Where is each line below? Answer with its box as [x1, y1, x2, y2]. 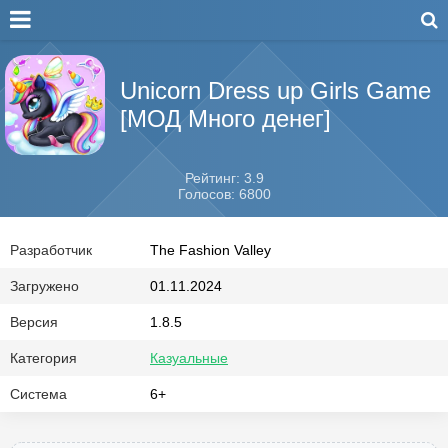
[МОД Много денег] [120, 105, 331, 132]
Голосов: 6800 [177, 186, 271, 202]
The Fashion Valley [150, 242, 271, 258]
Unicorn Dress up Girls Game [120, 77, 431, 104]
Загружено [10, 278, 79, 294]
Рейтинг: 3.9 [184, 170, 264, 186]
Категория [10, 350, 77, 366]
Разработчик [10, 242, 92, 258]
